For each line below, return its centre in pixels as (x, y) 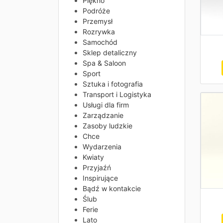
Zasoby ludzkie (108, 126)
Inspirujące (100, 178)
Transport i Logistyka (117, 95)
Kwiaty (93, 157)
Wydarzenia (102, 147)
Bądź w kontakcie (112, 189)
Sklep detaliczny (110, 53)
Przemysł (98, 21)
